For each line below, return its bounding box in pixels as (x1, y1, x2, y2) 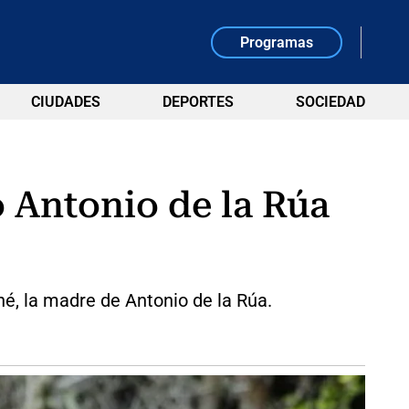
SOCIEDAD (295, 93, 365, 110)
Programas (240, 33, 314, 51)
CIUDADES (30, 93, 100, 110)
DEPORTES (162, 93, 234, 110)
